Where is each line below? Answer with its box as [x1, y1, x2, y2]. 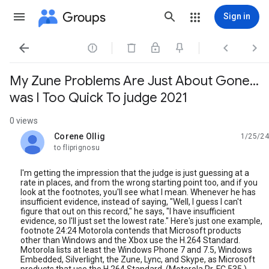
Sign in [223, 11, 250, 21]
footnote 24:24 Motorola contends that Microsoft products [20, 226, 241, 235]
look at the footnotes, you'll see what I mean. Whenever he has [20, 187, 256, 197]
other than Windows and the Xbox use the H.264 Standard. [20, 235, 240, 245]
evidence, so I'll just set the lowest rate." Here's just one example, [20, 216, 262, 226]
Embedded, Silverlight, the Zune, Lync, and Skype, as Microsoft [20, 255, 255, 264]
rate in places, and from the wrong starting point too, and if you [20, 178, 258, 187]
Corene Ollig [54, 131, 105, 141]
